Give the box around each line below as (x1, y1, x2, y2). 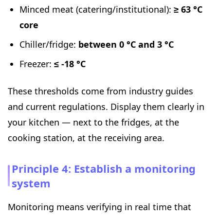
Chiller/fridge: (19, 38, 78, 51)
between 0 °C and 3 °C (78, 38, 174, 51)
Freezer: (19, 58, 54, 70)
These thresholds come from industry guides (8, 85, 193, 97)
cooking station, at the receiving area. (8, 132, 164, 144)
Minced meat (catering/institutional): (19, 3, 174, 16)
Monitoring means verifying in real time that (8, 201, 191, 213)
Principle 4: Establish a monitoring (12, 161, 196, 176)
